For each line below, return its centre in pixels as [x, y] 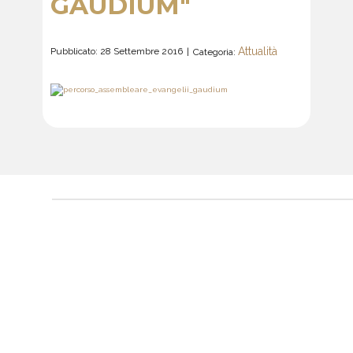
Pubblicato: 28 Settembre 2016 [117, 51]
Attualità [258, 51]
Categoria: [216, 52]
